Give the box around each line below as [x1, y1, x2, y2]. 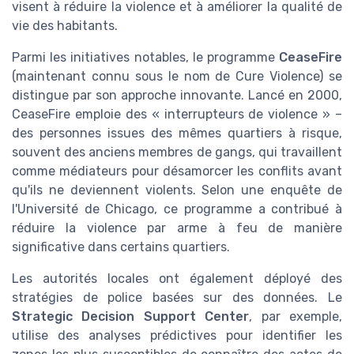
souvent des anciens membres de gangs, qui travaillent [12, 144, 342, 160]
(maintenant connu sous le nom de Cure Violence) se [12, 68, 342, 84]
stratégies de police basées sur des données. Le [12, 289, 342, 305]
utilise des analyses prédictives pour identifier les [12, 327, 342, 343]
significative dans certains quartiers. [12, 239, 230, 254]
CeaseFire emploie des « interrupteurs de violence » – [12, 106, 342, 122]
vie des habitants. [12, 17, 118, 33]
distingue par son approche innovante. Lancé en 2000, [12, 87, 342, 103]
